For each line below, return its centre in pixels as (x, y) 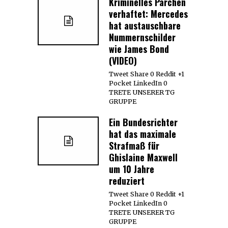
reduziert (127, 180)
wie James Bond (139, 49)
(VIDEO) (123, 60)
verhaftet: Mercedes (148, 13)
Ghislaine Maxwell (143, 157)
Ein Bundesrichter (143, 122)
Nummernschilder (142, 37)
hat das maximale (142, 134)
